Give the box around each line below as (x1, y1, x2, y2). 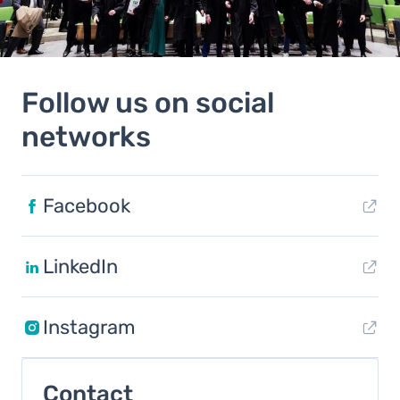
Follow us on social (21, 85, 274, 120)
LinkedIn (43, 254, 118, 279)
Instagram (43, 314, 136, 339)
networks (21, 119, 151, 154)
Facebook (43, 193, 130, 218)
